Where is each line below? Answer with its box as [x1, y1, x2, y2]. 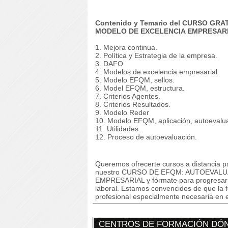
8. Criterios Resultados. [95, 100, 170, 108]
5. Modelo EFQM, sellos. [95, 76, 175, 84]
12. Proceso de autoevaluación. [95, 133, 197, 141]
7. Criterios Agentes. [95, 92, 160, 100]
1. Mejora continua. [95, 43, 157, 51]
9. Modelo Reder [95, 108, 149, 117]
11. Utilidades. [95, 125, 140, 133]
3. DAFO [95, 60, 123, 68]
